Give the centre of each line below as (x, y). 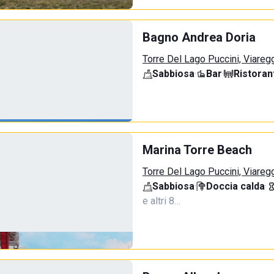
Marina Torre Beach (197, 150)
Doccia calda (235, 186)
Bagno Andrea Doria (199, 37)
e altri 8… (161, 201)
